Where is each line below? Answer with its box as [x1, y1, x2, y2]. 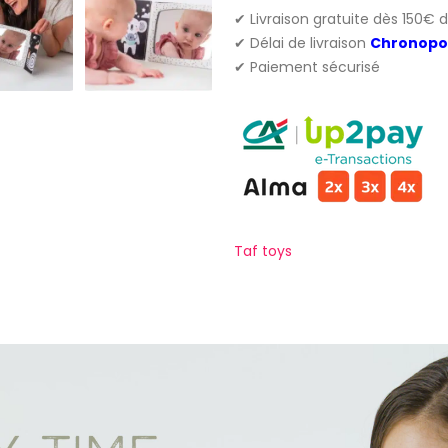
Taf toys [234, 240, 292, 261]
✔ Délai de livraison [234, 32, 370, 53]
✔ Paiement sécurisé [234, 56, 380, 77]
